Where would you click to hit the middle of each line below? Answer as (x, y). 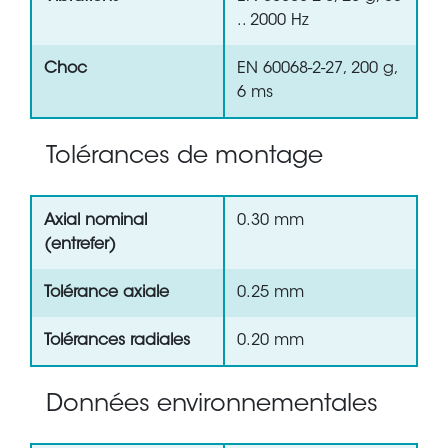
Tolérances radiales (117, 341)
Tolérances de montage (184, 157)
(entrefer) (80, 245)
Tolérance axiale (106, 293)
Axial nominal (95, 221)
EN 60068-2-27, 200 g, (318, 69)
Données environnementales (212, 405)
